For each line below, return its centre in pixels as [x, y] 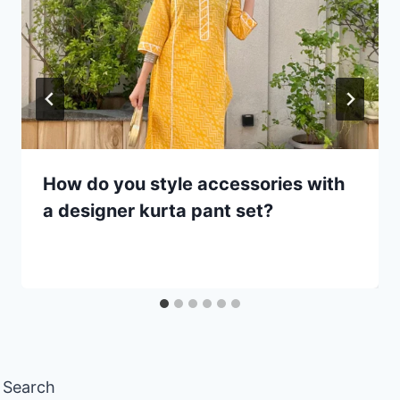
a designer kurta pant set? [158, 210]
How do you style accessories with [194, 183]
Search [29, 387]
